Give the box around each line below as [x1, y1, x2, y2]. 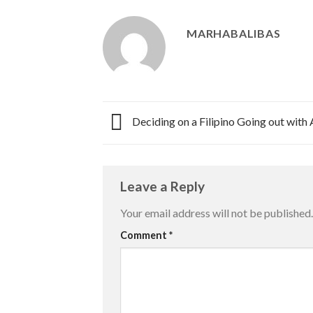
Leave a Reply [120, 178, 208, 195]
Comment [120, 228, 169, 241]
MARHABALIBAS [187, 26, 281, 40]
